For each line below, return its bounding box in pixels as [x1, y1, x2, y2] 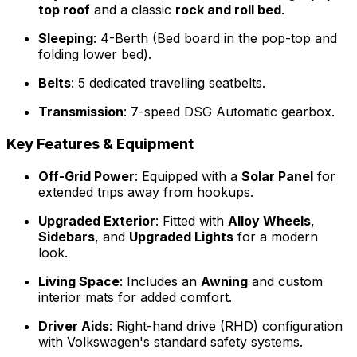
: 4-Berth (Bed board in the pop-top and [93, 30, 337, 47]
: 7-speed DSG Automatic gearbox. [124, 104, 335, 120]
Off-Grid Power [38, 167, 135, 184]
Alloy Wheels [228, 212, 311, 229]
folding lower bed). [38, 46, 151, 63]
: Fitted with [155, 212, 228, 229]
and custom [248, 273, 323, 289]
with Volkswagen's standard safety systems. [38, 333, 303, 350]
